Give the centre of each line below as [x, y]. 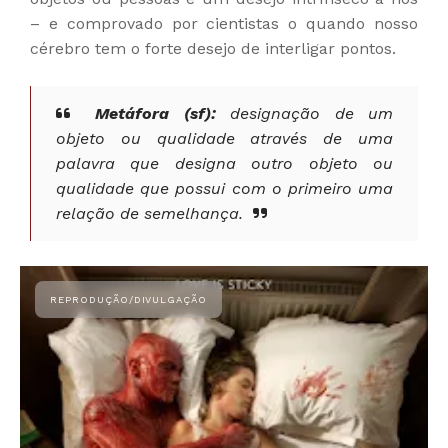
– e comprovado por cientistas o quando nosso [224, 23]
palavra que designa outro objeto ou [224, 163]
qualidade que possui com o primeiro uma [224, 188]
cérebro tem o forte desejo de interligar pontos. [213, 48]
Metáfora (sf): [155, 113]
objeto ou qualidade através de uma [224, 138]
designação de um [304, 113]
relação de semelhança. [149, 213]
